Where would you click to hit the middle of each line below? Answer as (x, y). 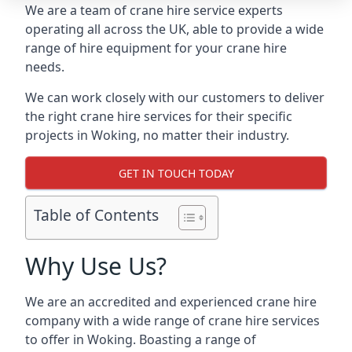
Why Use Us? (96, 266)
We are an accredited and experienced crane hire (171, 302)
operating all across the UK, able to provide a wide (174, 29)
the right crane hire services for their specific (159, 116)
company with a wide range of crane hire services (172, 321)
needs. (45, 67)
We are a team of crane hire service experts (154, 10)
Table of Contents (96, 215)
